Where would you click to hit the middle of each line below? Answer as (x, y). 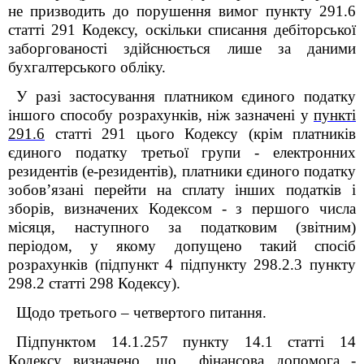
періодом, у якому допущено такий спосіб (182, 246)
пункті (335, 115)
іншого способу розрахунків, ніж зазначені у (161, 115)
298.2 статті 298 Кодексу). (94, 283)
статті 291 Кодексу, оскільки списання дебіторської (182, 30)
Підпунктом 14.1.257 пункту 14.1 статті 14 (186, 342)
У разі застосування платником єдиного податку (186, 96)
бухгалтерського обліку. (87, 67)
